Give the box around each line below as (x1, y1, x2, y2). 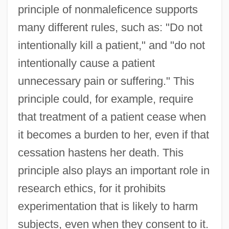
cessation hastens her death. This (17, 146, 184, 159)
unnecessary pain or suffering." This (17, 74, 194, 87)
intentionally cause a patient (17, 56, 155, 70)
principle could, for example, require (17, 92, 193, 105)
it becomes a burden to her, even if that (17, 128, 209, 141)
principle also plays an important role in (17, 164, 210, 177)
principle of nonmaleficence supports (17, 3, 198, 16)
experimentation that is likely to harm (17, 199, 198, 213)
